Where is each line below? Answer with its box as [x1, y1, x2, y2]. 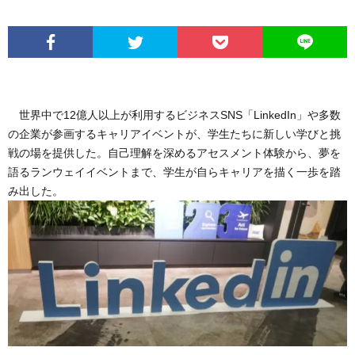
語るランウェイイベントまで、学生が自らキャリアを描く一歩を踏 [8, 166, 341, 178]
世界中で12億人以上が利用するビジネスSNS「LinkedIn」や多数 [8, 109, 341, 121]
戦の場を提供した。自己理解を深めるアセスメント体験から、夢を [8, 147, 341, 159]
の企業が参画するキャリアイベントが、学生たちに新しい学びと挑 [8, 128, 341, 140]
